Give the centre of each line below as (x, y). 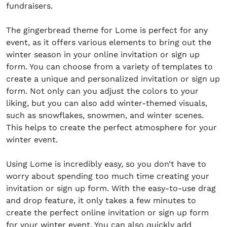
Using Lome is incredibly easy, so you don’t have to (106, 164)
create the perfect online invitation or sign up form (107, 213)
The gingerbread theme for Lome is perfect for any (107, 30)
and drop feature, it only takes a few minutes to (101, 200)
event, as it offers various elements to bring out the (109, 42)
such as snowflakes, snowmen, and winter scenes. (105, 115)
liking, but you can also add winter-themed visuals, (107, 103)
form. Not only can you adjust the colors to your (102, 91)
